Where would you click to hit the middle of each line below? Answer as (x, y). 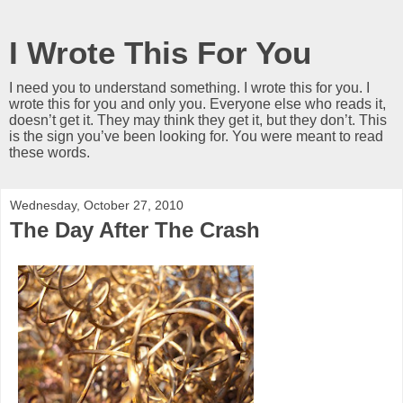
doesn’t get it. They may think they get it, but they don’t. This (198, 120)
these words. (49, 152)
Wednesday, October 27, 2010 (97, 205)
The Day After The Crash (135, 230)
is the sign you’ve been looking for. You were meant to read (196, 136)
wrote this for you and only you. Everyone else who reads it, (197, 104)
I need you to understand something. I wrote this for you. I (189, 88)
